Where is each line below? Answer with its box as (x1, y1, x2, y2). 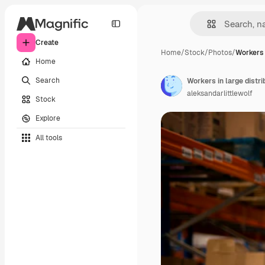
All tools (35, 132, 62, 143)
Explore (35, 113, 60, 123)
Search (35, 75, 60, 85)
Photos (208, 48, 232, 57)
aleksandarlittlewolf (187, 89, 253, 98)
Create (35, 38, 59, 47)
